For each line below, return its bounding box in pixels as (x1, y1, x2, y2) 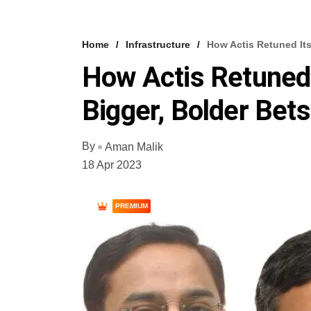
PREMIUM (115, 201, 148, 210)
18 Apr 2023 (82, 158, 142, 171)
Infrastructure (126, 39, 190, 50)
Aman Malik (105, 140, 163, 153)
